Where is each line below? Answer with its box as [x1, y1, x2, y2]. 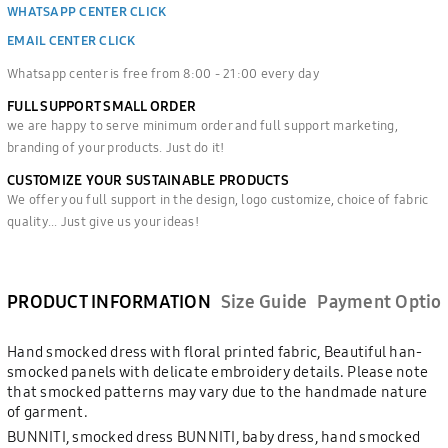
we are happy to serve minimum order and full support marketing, [7, 115, 398, 134]
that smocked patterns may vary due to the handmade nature [7, 380, 428, 402]
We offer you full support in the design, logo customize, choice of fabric [7, 189, 429, 208]
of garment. [7, 400, 88, 422]
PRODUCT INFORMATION [7, 288, 211, 314]
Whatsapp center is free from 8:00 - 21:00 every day [7, 63, 320, 82]
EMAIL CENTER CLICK [7, 30, 136, 49]
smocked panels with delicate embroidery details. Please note [7, 360, 428, 382]
